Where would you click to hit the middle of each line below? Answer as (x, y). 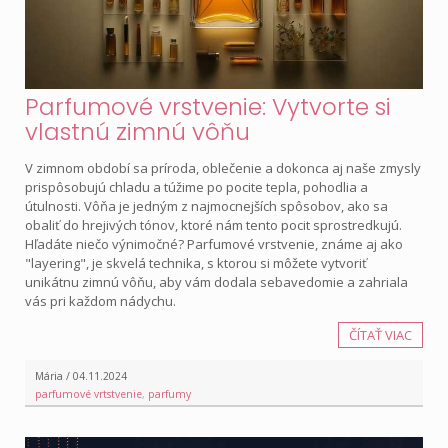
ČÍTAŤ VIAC (380, 334)
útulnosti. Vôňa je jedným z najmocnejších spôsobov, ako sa (206, 205)
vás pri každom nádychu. (100, 300)
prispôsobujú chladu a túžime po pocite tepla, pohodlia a (196, 186)
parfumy (169, 393)
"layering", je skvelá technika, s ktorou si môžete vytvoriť (196, 262)
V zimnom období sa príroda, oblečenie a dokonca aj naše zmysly (223, 167)
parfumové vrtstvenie (88, 393)
